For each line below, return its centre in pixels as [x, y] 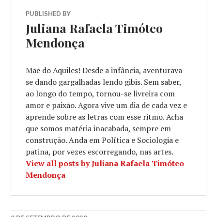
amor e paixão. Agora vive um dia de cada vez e [107, 105]
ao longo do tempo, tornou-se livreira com [101, 94]
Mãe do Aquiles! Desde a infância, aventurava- [106, 70]
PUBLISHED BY [48, 14]
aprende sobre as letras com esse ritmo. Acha [105, 117]
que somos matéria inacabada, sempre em [99, 129]
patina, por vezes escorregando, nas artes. [100, 152]
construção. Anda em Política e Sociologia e [102, 140]
